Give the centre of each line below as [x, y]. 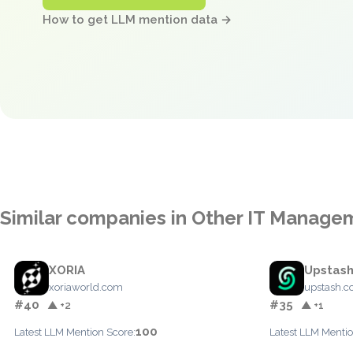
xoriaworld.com [86, 287]
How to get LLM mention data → [137, 20]
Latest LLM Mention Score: [75, 332]
